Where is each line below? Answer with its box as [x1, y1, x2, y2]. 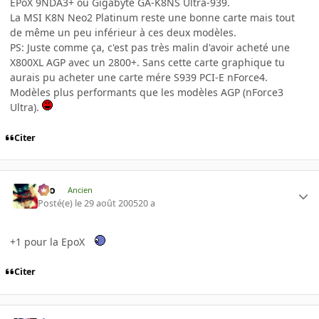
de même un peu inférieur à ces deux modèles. [10, 26, 236, 39]
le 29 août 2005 [75, 197, 139, 209]
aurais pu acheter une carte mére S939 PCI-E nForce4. [10, 70, 268, 84]
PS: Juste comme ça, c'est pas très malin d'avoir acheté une [10, 41, 290, 54]
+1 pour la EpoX [10, 234, 88, 249]
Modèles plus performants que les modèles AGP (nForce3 [10, 85, 283, 99]
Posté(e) [38, 197, 75, 209]
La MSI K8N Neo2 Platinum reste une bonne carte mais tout [10, 11, 295, 24]
